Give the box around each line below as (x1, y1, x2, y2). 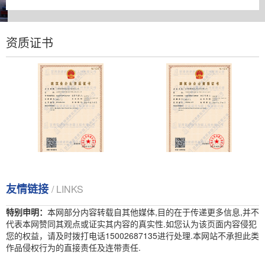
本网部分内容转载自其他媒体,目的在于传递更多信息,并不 (47, 206, 259, 218)
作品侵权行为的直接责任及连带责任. (6, 241, 141, 253)
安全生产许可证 (34, 160, 101, 174)
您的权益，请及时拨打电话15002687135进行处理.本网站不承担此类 (6, 230, 259, 241)
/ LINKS (51, 182, 83, 196)
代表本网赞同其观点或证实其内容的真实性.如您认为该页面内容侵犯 (6, 218, 257, 230)
